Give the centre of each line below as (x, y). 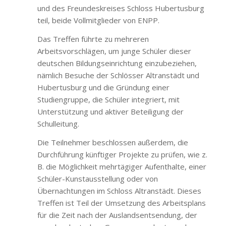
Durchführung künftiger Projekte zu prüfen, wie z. (122, 154)
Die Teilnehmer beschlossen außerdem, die (112, 142)
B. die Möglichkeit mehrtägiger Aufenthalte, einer (122, 166)
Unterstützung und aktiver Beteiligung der (110, 111)
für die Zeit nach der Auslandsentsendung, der (117, 215)
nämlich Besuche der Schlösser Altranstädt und (118, 75)
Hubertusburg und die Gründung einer (103, 87)
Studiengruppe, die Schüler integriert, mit (108, 99)
